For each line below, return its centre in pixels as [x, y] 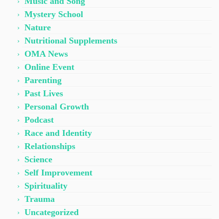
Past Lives [44, 93]
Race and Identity [58, 133]
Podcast [39, 120]
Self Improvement [58, 172]
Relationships [50, 146]
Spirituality [46, 186]
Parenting [43, 80]
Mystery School [54, 14]
